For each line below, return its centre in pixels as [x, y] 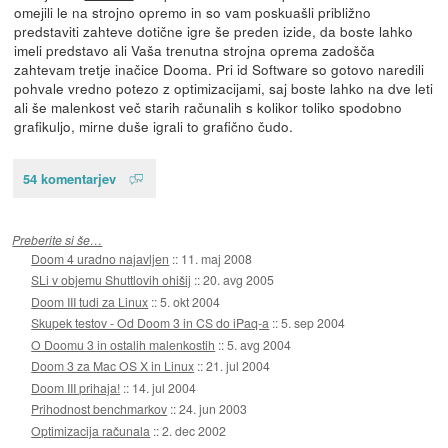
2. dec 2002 [194, 430]
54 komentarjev [69, 178]
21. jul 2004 [238, 366]
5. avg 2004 [259, 344]
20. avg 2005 [239, 280]
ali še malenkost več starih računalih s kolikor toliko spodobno [207, 106]
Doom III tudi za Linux [90, 301]
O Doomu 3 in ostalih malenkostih [123, 344]
